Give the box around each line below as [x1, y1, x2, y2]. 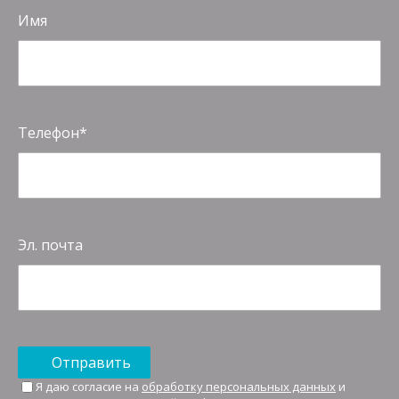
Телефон [18, 123, 79, 143]
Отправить [52, 353, 131, 373]
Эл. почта [18, 235, 83, 256]
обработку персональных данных [142, 379, 336, 395]
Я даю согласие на [36, 379, 142, 395]
